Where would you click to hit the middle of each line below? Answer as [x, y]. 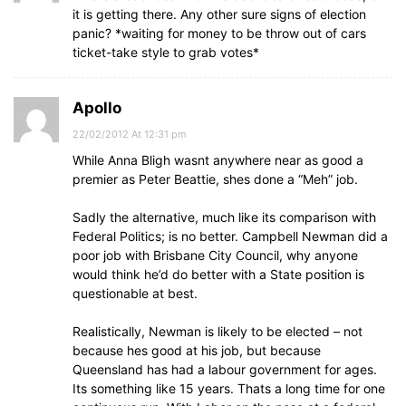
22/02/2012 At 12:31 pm [130, 134]
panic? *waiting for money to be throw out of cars [219, 33]
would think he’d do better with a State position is [218, 274]
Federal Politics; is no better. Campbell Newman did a [230, 236]
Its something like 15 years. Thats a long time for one [229, 388]
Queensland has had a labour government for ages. [225, 369]
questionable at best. [135, 293]
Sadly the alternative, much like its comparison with [224, 217]
